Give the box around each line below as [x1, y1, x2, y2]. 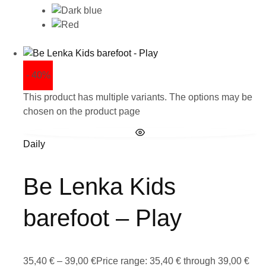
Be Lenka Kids [23, 173, 176, 200]
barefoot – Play [23, 205, 182, 232]
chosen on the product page [23, 106, 140, 117]
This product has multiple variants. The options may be [23, 92, 252, 103]
